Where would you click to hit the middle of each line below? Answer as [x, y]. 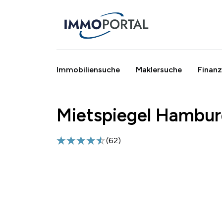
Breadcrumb [73, 111]
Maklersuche [159, 69]
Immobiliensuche [88, 69]
